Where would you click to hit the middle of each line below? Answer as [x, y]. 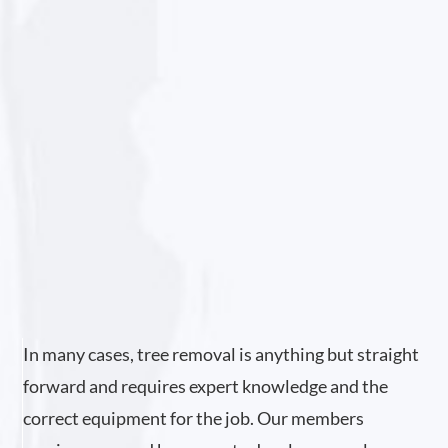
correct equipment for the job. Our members [194, 418]
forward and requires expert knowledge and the [206, 386]
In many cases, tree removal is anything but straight [221, 354]
